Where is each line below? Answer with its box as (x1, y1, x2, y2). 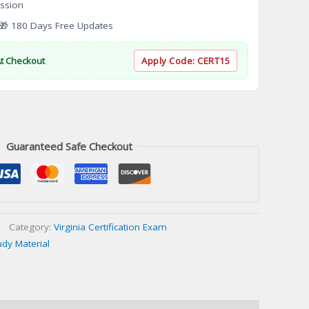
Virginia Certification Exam (54, 220, 167, 233)
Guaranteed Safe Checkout (6, 139, 132, 154)
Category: (9, 220, 54, 233)
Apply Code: (141, 54, 197, 68)
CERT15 (197, 54, 230, 68)
